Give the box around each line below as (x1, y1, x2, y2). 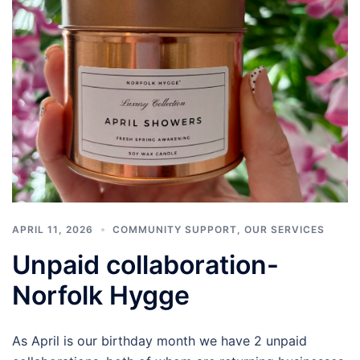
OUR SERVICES (244, 223, 325, 235)
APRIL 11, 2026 (12, 223, 93, 235)
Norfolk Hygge (12, 279, 190, 311)
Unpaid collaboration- (12, 248, 279, 280)
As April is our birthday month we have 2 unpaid (12, 332, 307, 349)
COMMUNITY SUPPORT (112, 223, 237, 235)
